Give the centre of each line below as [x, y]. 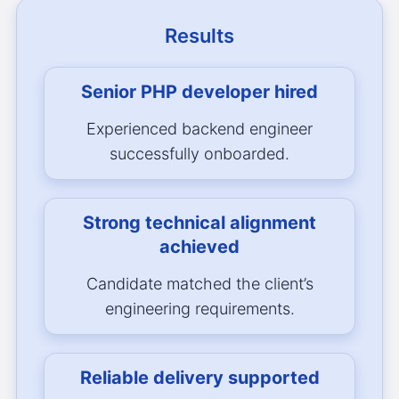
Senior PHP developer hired [199, 92]
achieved [199, 247]
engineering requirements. [199, 309]
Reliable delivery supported [199, 378]
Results [199, 36]
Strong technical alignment [199, 223]
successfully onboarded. [199, 154]
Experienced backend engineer [199, 129]
